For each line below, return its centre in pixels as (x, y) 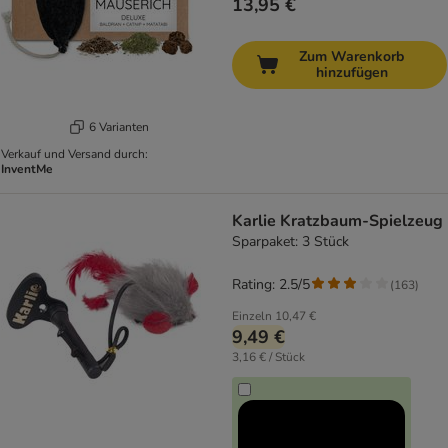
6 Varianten (118, 126)
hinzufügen (351, 73)
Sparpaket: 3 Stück (290, 242)
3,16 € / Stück (268, 357)
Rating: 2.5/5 (271, 285)
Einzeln (252, 316)
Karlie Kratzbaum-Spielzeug (337, 221)
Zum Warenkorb (351, 57)
